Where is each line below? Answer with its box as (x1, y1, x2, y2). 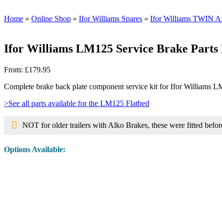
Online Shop (31, 14, 71, 23)
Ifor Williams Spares (79, 14, 142, 23)
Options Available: (4, 145, 65, 154)
